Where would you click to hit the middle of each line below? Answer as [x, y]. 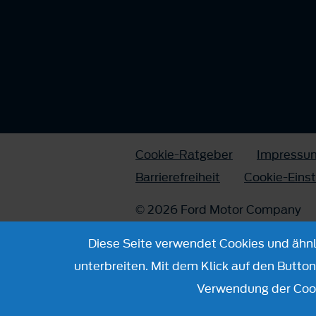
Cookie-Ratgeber [184, 154]
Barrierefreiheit [178, 177]
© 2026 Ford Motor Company [218, 209]
